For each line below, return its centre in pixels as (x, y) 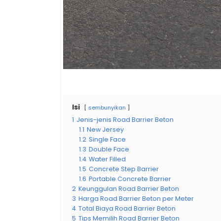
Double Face (109, 149)
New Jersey (105, 129)
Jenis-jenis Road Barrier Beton (125, 120)
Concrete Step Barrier (124, 169)
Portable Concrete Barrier (130, 179)
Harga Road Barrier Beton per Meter (136, 199)
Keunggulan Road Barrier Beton (129, 189)
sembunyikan (107, 108)
